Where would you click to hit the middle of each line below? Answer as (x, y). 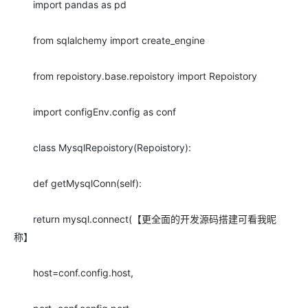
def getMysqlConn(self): (78, 183)
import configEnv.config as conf (95, 112)
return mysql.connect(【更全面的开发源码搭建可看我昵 (145, 219)
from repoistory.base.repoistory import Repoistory (135, 76)
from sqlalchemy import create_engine (109, 40)
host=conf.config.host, (74, 273)
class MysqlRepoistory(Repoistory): (102, 147)
